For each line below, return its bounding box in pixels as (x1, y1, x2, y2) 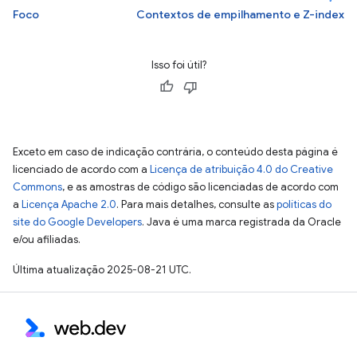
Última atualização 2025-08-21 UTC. (13, 263, 191, 277)
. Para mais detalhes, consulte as (116, 198, 277, 211)
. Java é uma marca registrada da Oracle (142, 215, 341, 229)
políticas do (277, 198, 331, 211)
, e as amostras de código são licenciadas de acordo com (62, 180, 339, 194)
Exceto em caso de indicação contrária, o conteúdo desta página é (13, 145, 338, 159)
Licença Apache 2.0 (22, 198, 116, 211)
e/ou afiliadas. (13, 233, 80, 246)
